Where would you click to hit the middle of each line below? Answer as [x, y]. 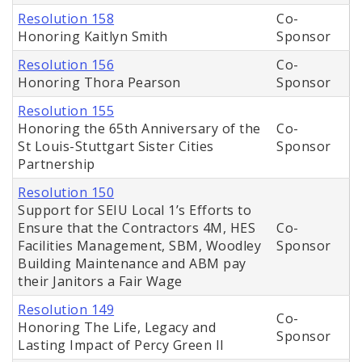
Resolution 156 [66, 65]
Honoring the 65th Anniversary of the [139, 129]
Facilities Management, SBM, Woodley [140, 246]
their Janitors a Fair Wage [100, 282]
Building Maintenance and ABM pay [132, 264]
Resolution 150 [66, 193]
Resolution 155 [66, 111]
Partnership [57, 164]
